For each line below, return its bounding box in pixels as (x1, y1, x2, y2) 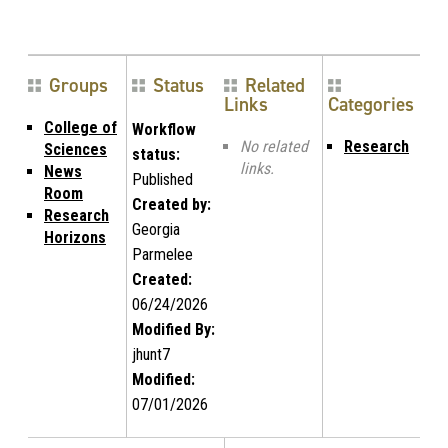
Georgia (132, 220, 180, 240)
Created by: (132, 195, 211, 215)
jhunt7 (132, 345, 170, 365)
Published (132, 170, 193, 190)
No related (240, 137, 308, 157)
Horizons (44, 228, 106, 248)
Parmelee (132, 245, 193, 265)
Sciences (44, 140, 107, 160)
